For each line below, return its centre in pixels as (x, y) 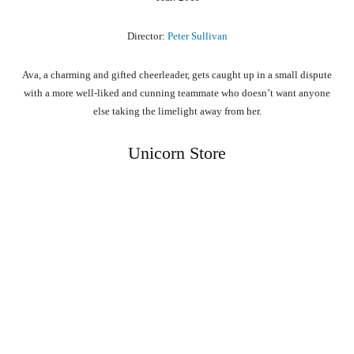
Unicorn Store (177, 153)
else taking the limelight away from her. (177, 111)
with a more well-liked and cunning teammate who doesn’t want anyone (177, 93)
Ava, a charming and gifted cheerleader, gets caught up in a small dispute (177, 75)
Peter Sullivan (197, 36)
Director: (147, 36)
